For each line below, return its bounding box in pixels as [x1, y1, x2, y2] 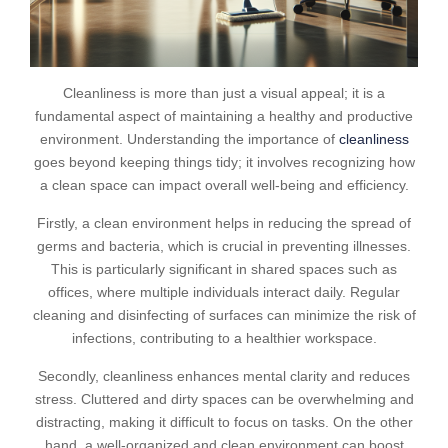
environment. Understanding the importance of [39, 131, 339, 147]
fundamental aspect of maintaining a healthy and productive [35, 108, 413, 124]
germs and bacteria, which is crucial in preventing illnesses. [37, 238, 411, 254]
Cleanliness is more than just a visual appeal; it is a [63, 85, 385, 101]
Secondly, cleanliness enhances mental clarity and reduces [38, 368, 410, 384]
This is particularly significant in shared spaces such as [51, 261, 397, 277]
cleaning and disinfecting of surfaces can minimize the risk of [32, 307, 416, 323]
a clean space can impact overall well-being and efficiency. [39, 177, 409, 193]
